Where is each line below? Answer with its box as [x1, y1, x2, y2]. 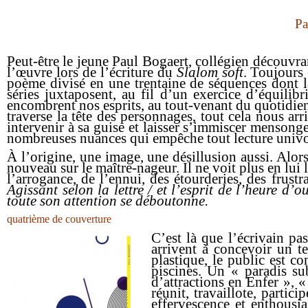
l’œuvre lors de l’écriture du [7, 64, 177, 81]
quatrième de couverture [7, 213, 111, 225]
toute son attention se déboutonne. [7, 192, 208, 210]
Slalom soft [176, 64, 243, 81]
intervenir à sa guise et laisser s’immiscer [7, 119, 251, 136]
